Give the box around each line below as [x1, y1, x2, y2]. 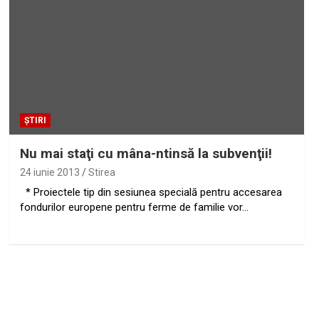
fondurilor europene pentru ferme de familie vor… [19, 201, 249, 214]
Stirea [88, 167, 115, 179]
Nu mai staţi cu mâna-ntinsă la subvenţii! [19, 145, 272, 162]
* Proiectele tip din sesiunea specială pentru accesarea [19, 186, 282, 199]
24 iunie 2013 [19, 167, 80, 179]
